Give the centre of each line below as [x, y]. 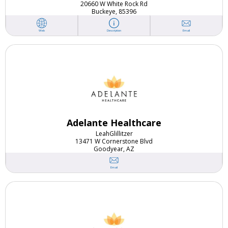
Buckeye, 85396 [114, 12]
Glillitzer [121, 134]
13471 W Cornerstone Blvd [114, 141]
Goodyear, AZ [114, 149]
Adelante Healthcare [114, 123]
